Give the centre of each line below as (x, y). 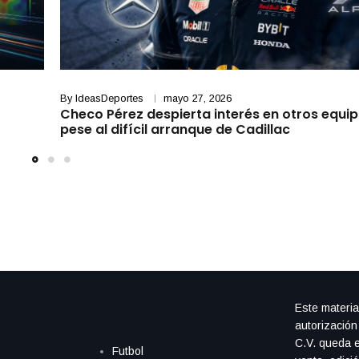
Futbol (127, 351)
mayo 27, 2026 (197, 99)
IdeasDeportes (109, 99)
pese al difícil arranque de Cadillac (178, 130)
